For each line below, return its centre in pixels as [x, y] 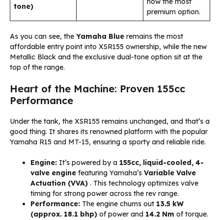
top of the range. [37, 68]
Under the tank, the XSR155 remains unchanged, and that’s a [110, 122]
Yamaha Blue [100, 37]
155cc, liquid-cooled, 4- [162, 163]
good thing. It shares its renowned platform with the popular [109, 132]
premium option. [174, 12]
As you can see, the [43, 37]
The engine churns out [118, 204]
